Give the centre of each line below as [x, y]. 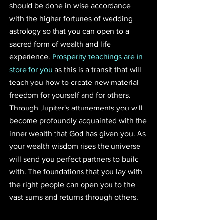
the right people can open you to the [73, 184]
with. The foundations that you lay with [77, 171]
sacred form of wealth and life [61, 44]
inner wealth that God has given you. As [79, 133]
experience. [31, 56]
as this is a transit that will [98, 69]
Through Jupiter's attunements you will [77, 108]
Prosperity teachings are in [98, 56]
